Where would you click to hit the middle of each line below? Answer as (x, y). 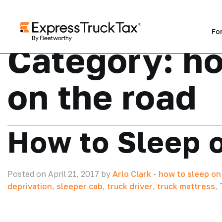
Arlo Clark (132, 174)
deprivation (30, 186)
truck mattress (186, 186)
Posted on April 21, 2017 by (60, 174)
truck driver (130, 186)
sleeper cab (80, 186)
